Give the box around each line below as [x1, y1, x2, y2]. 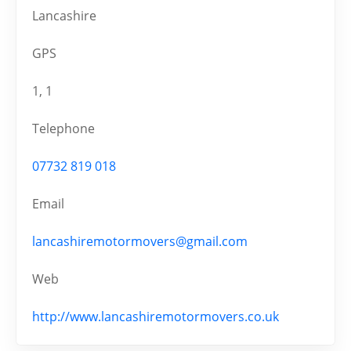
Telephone [32, 120, 95, 138]
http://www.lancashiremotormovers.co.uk [32, 308, 279, 326]
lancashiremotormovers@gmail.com [32, 233, 248, 251]
